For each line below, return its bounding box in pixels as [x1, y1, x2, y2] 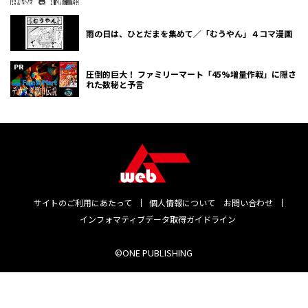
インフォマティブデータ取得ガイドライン [80, 213, 236, 225]
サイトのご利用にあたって [34, 197, 133, 209]
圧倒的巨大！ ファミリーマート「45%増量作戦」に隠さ [86, 68, 296, 80]
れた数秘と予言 [86, 78, 144, 91]
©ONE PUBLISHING [115, 246, 193, 260]
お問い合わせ [223, 197, 274, 209]
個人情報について [149, 197, 216, 209]
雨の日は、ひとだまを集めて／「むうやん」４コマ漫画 [86, 27, 292, 39]
